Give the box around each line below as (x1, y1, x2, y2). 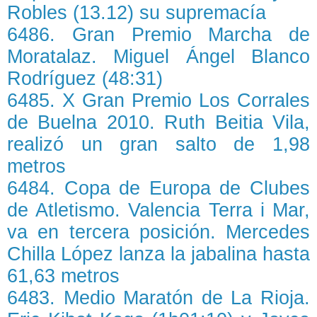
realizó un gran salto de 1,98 (7, 134, 310, 155)
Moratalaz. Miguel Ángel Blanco (7, 46, 310, 67)
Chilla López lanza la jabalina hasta (7, 243, 310, 265)
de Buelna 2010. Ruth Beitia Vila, (7, 112, 310, 133)
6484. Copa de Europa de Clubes (7, 178, 310, 199)
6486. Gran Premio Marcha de (7, 24, 310, 45)
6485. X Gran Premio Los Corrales (7, 90, 310, 111)
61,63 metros (7, 265, 120, 287)
